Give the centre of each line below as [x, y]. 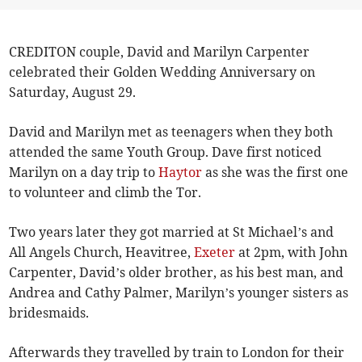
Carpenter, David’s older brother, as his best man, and [177, 272]
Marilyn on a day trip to [84, 172]
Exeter [215, 252]
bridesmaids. [49, 313]
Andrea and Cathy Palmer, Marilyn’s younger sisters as [179, 293]
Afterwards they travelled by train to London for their [177, 352]
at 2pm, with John [292, 252]
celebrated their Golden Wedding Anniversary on [162, 72]
